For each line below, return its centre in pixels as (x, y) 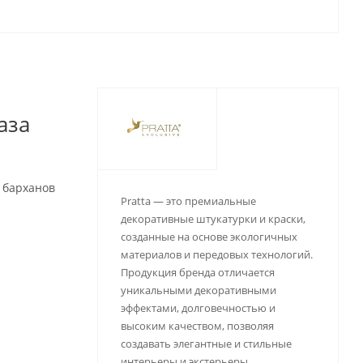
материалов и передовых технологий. (216, 254)
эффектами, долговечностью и (198, 308)
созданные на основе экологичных (209, 237)
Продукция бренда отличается (197, 272)
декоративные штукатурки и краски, (213, 219)
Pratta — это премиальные (188, 201)
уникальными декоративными (198, 290)
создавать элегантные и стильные (206, 344)
